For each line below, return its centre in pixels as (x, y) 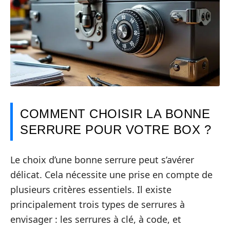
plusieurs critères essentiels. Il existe (91, 189)
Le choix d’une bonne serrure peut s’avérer (102, 159)
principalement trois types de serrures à (98, 204)
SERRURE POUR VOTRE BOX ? (116, 130)
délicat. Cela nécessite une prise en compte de (111, 174)
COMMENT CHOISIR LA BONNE (115, 114)
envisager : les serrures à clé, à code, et (96, 219)
